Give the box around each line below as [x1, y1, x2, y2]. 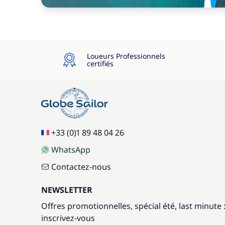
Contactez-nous [51, 161, 111, 172]
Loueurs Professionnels [86, 51, 165, 61]
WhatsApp [51, 144, 90, 155]
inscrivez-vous [41, 212, 95, 223]
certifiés [86, 58, 114, 68]
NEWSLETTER [41, 184, 92, 195]
